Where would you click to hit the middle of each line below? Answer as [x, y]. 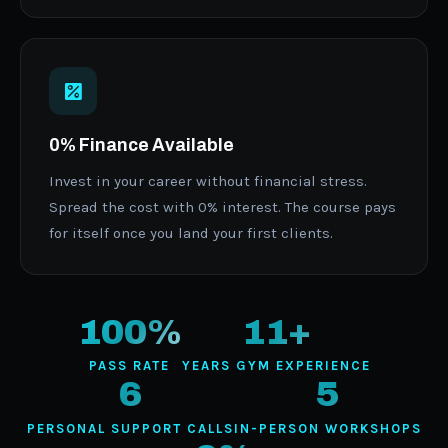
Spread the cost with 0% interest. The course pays [222, 206]
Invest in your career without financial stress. [208, 180]
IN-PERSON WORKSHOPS [327, 428]
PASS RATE [129, 366]
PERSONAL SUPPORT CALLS [130, 428]
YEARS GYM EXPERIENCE [276, 366]
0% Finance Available [141, 145]
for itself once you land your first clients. [191, 232]
